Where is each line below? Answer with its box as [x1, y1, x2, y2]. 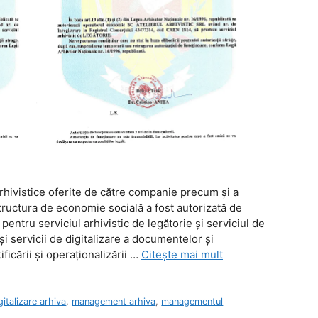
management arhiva [72, 295, 156, 307]
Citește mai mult [141, 248, 223, 262]
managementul [161, 295, 224, 307]
